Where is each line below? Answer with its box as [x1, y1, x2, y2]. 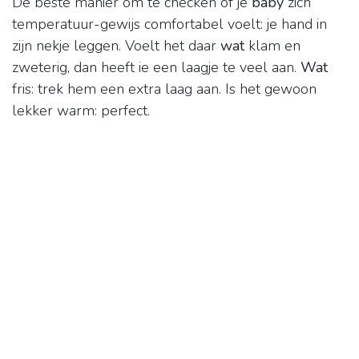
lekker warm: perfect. [12, 101, 150, 121]
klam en [244, 36, 301, 56]
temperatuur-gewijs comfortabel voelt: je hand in [12, 14, 327, 34]
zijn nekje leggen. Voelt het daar [12, 36, 220, 56]
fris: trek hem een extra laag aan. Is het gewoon [12, 79, 317, 99]
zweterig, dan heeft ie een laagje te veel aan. [12, 58, 301, 78]
